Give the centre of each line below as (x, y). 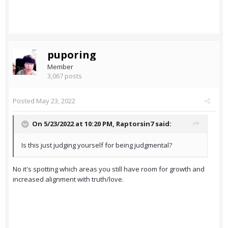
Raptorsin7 (135, 124)
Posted (24, 101)
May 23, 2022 (56, 101)
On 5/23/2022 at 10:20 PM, (74, 124)
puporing (72, 55)
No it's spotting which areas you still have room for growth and (109, 169)
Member (60, 67)
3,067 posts (65, 76)
